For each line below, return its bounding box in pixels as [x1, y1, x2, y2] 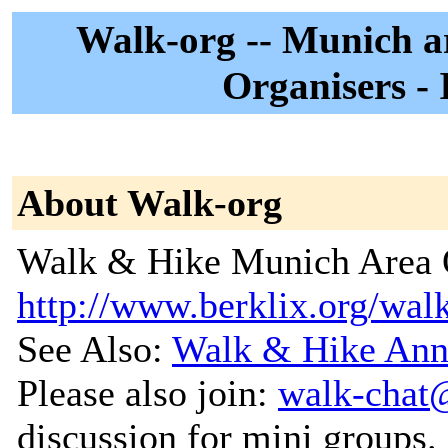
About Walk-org [17, 182, 282, 224]
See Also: [17, 328, 172, 370]
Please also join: [17, 372, 278, 414]
